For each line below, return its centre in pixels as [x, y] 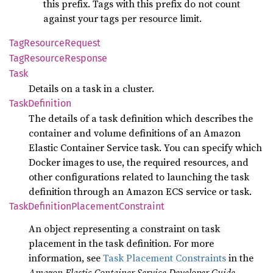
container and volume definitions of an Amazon [135, 133]
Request [83, 43]
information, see [66, 258]
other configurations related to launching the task [139, 177]
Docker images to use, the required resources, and [139, 162]
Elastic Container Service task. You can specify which [145, 147]
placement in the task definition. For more [121, 243]
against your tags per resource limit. [122, 18]
